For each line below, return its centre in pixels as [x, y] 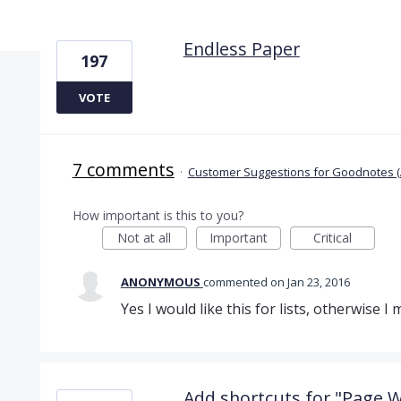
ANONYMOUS [160, 282]
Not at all [145, 237]
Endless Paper [241, 48]
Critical [332, 237]
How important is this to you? [158, 215]
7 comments [123, 169]
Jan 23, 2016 [318, 282]
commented [236, 282]
